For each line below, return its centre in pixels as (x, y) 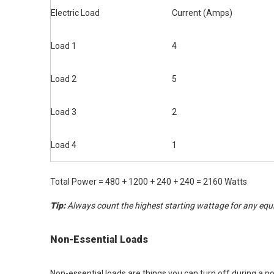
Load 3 (64, 112)
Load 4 (64, 145)
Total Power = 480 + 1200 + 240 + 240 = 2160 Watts (149, 182)
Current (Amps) (202, 13)
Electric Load (75, 13)
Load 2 (64, 79)
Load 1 (64, 46)
